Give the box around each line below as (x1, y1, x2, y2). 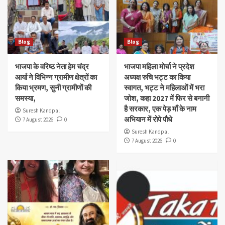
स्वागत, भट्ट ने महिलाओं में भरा (124, 83, 204, 93)
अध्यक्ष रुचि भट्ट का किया (124, 72, 190, 82)
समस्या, (15, 93, 36, 103)
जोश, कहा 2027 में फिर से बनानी (124, 93, 209, 103)
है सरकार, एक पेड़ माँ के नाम (124, 104, 196, 114)
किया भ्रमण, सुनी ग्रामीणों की (15, 83, 91, 93)
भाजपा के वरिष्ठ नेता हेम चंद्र (15, 62, 89, 72)
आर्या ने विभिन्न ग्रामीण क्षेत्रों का (15, 72, 97, 82)
